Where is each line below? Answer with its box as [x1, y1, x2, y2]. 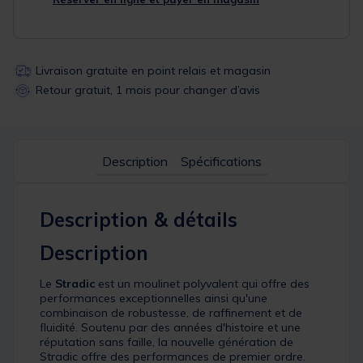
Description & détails [40, 207, 237, 233]
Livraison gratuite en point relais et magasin [36, 62, 271, 78]
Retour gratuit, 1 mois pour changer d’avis [36, 82, 260, 97]
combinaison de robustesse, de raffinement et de [40, 305, 302, 321]
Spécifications [180, 153, 262, 170]
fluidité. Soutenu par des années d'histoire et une [40, 320, 301, 335]
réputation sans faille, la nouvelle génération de [40, 335, 293, 350]
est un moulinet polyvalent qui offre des [95, 276, 310, 292]
